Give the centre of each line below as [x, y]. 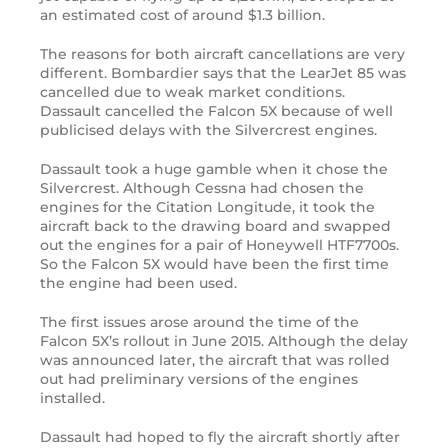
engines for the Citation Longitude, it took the [207, 207]
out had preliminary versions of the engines [199, 379]
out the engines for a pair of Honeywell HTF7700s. [219, 245]
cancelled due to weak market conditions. [192, 92]
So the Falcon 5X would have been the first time [214, 264]
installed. [72, 398]
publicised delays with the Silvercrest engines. [208, 130]
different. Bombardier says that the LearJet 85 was [223, 73]
